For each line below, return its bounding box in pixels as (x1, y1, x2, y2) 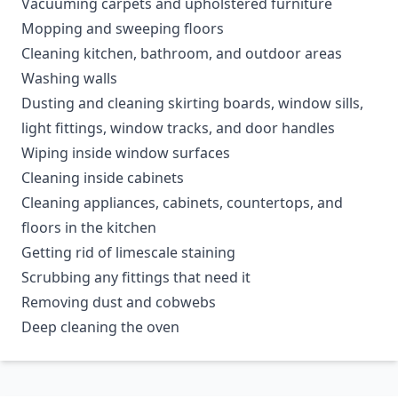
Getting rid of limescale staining (21, 243, 235, 262)
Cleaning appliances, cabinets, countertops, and (21, 193, 343, 212)
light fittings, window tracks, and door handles (21, 118, 335, 138)
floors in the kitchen (21, 218, 156, 237)
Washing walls (21, 68, 117, 88)
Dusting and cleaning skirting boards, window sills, (21, 93, 363, 113)
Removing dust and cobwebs (21, 292, 216, 312)
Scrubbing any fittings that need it (21, 267, 251, 287)
